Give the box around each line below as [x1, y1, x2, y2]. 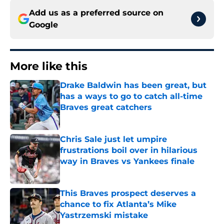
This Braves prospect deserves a [60, 188, 196, 198]
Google [29, 20, 58, 30]
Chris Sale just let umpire [60, 134, 167, 144]
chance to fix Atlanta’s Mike [60, 199, 176, 209]
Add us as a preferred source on [29, 8, 163, 18]
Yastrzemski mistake [60, 210, 148, 220]
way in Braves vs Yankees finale [60, 156, 194, 166]
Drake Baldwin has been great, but [60, 80, 206, 90]
